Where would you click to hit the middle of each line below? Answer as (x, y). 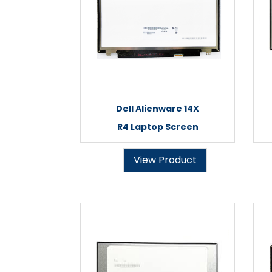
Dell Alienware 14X (158, 109)
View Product (165, 160)
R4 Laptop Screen (158, 127)
